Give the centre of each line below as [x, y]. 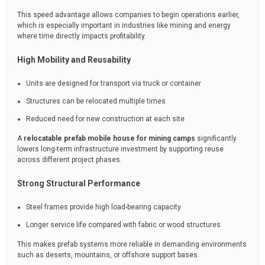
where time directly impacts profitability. [82, 36]
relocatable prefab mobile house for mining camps [109, 138]
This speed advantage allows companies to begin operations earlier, [128, 15]
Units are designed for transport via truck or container [114, 83]
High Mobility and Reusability [74, 60]
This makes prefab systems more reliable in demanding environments [132, 244]
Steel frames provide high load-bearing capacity [104, 207]
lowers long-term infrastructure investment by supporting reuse [120, 149]
